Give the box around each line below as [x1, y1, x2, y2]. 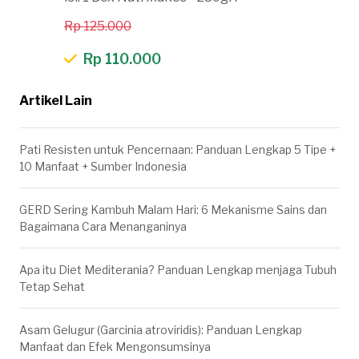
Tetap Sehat [19, 280, 85, 293]
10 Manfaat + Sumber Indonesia [19, 159, 187, 173]
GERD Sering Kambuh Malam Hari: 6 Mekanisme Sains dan [19, 203, 327, 216]
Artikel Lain [19, 93, 92, 108]
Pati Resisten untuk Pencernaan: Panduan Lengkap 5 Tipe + [19, 143, 336, 156]
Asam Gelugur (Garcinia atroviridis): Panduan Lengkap [19, 323, 302, 337]
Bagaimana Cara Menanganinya [19, 220, 187, 233]
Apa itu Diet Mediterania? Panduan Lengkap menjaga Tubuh [19, 263, 337, 276]
